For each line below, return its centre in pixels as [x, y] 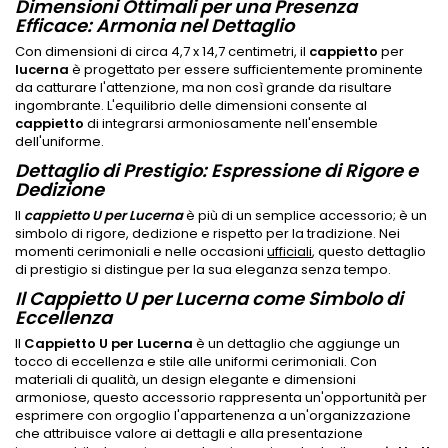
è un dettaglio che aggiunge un [296, 343]
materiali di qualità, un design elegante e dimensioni [185, 379]
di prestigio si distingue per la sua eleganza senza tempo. [203, 269]
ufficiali [289, 251]
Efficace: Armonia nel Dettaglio [154, 25]
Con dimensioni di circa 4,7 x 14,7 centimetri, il [160, 51]
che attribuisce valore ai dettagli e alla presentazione [189, 433]
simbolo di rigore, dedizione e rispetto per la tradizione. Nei [207, 233]
